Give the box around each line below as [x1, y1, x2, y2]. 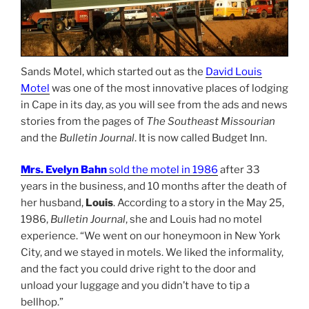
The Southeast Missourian [146, 114, 275, 128]
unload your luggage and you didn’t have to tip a [21, 279, 250, 292]
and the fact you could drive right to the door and [21, 263, 256, 276]
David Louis [206, 65, 262, 78]
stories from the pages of [21, 114, 146, 128]
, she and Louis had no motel [126, 213, 262, 226]
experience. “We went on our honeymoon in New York [21, 230, 280, 243]
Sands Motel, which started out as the [21, 65, 206, 78]
